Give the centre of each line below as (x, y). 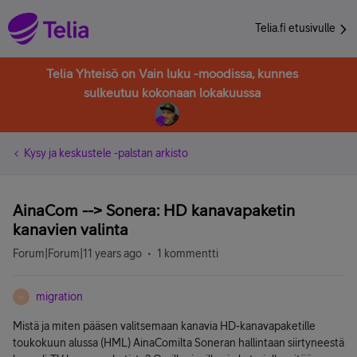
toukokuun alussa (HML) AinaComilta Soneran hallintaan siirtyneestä (178, 343)
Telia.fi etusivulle (296, 28)
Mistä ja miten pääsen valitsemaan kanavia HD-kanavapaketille (164, 326)
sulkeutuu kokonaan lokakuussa (172, 92)
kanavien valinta (71, 229)
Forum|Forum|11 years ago (77, 253)
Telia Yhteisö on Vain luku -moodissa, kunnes (172, 73)
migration (59, 296)
